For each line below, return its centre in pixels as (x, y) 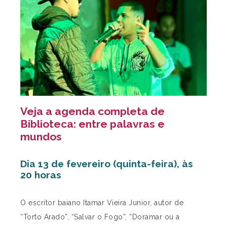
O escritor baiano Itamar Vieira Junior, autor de (102, 202)
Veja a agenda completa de (92, 111)
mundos (41, 136)
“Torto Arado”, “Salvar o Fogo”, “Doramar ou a (100, 217)
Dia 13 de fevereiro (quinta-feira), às (107, 163)
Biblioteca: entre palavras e (92, 124)
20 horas (41, 175)
